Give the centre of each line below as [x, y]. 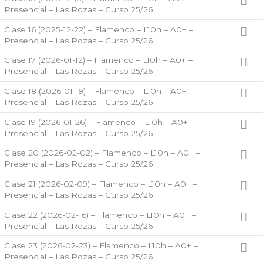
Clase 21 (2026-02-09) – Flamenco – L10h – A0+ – [100, 183]
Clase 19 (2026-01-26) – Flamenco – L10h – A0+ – [99, 122]
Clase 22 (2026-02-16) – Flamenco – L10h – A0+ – [100, 215]
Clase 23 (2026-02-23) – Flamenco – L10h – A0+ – [101, 246]
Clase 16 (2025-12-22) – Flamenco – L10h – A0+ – [98, 29]
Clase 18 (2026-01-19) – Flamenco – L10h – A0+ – [98, 91]
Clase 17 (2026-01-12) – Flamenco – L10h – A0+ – [98, 60]
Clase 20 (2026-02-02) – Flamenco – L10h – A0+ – [102, 153]
